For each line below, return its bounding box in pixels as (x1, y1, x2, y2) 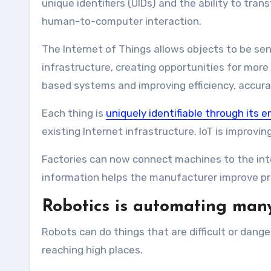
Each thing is (42, 107, 106, 120)
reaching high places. (42, 244, 143, 256)
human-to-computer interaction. (42, 15, 201, 28)
